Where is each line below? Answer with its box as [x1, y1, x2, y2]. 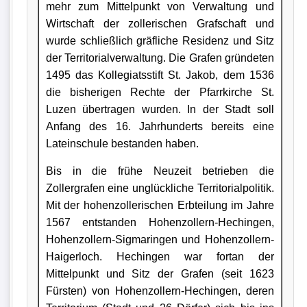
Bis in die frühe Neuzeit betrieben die [45, 164, 274, 177]
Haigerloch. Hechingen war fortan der [45, 250, 274, 262]
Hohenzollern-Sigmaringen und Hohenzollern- [45, 233, 274, 245]
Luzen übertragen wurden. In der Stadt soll [45, 103, 274, 115]
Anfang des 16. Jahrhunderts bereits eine [45, 120, 274, 132]
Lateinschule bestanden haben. [45, 137, 199, 149]
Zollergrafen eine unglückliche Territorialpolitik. [45, 182, 274, 194]
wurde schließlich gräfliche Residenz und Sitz [45, 34, 274, 47]
